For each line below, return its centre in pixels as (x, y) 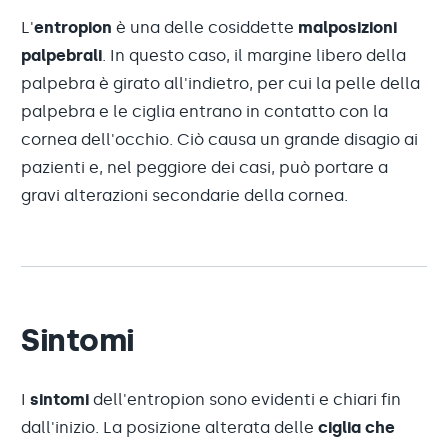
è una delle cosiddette (207, 27)
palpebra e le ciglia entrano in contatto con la (204, 111)
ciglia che (356, 427)
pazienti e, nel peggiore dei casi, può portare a (204, 167)
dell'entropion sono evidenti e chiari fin (247, 399)
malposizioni (347, 27)
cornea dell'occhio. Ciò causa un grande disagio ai (219, 139)
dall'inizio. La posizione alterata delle (169, 427)
